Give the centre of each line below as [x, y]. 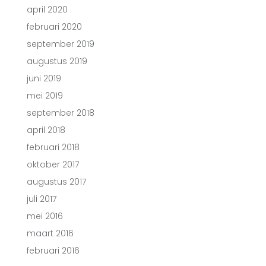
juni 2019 [44, 78]
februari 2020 [54, 27]
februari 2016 [53, 251]
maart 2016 [50, 233]
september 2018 [61, 113]
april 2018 [46, 130]
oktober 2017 [53, 164]
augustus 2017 [56, 182]
